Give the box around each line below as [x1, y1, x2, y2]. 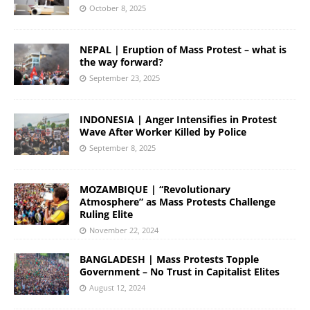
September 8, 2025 [89, 142, 156, 153]
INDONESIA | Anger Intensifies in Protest [80, 112, 277, 126]
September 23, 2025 [89, 72, 160, 83]
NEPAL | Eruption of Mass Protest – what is [80, 42, 286, 56]
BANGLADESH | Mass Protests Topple [80, 253, 259, 266]
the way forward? [80, 55, 163, 69]
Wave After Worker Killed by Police [80, 125, 246, 138]
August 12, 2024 [89, 282, 145, 293]
